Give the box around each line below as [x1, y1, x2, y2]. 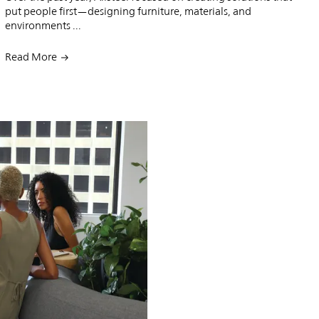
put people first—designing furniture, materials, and [4, 4, 251, 17]
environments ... [4, 19, 81, 31]
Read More [4, 50, 57, 63]
